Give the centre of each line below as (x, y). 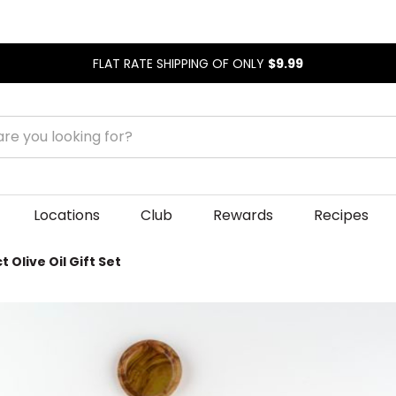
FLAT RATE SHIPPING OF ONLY (180, 63)
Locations (66, 215)
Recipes (341, 215)
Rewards (243, 215)
